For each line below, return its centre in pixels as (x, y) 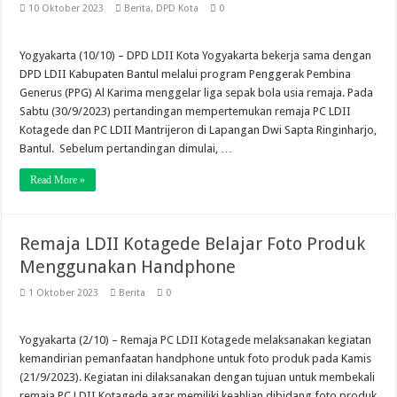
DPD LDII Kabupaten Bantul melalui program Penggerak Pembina (186, 74)
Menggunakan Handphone (128, 267)
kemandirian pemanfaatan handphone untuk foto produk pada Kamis (196, 358)
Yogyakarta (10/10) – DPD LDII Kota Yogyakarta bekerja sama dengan (196, 55)
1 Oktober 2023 (64, 293)
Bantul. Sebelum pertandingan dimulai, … (126, 148)
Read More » (58, 180)
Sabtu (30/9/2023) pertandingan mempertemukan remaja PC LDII (186, 111)
